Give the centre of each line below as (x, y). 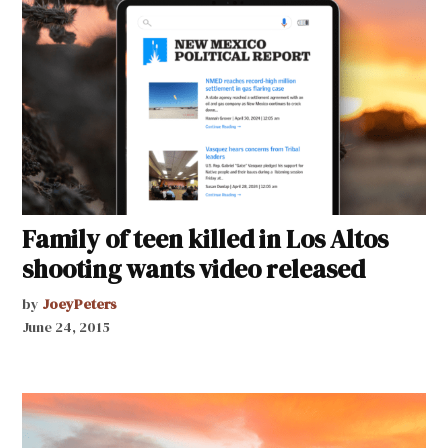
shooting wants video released (194, 268)
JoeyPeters (80, 303)
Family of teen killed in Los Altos (205, 238)
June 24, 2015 (66, 326)
